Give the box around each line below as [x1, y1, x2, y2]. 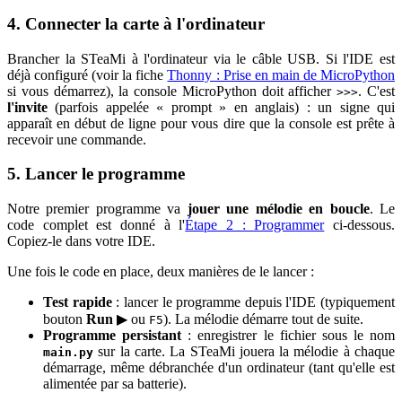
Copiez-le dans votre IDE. [7, 232, 155, 249]
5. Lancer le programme [7, 164, 185, 184]
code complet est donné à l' [7, 216, 186, 232]
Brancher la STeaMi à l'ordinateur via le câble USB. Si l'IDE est [7, 50, 395, 66]
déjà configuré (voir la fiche [7, 66, 168, 83]
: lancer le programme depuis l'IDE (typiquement [111, 293, 395, 310]
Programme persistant [43, 327, 182, 343]
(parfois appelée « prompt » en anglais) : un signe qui [48, 99, 395, 115]
